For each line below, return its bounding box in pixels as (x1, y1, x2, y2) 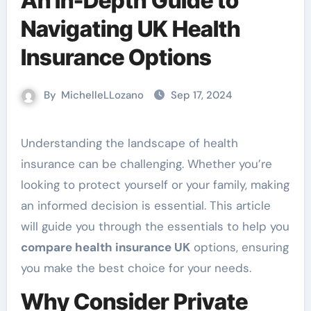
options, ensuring (190, 239, 289, 255)
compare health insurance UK (20, 239, 190, 255)
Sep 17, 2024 (171, 88, 232, 102)
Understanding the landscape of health (20, 135, 28, 151)
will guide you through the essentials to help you (20, 219, 289, 234)
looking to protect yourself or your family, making (20, 177, 289, 192)
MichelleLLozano (61, 88, 144, 102)
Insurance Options (20, 44, 212, 71)
